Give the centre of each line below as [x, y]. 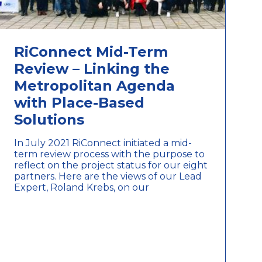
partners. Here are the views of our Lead [108, 176]
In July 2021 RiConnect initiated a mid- [103, 143]
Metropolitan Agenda [95, 85]
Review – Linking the [92, 68]
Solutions [49, 119]
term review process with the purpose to [110, 154]
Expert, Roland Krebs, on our [82, 187]
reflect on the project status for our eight [111, 165]
